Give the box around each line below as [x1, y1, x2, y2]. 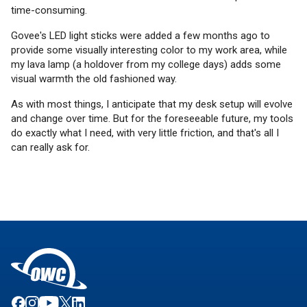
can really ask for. [11, 140, 90, 153]
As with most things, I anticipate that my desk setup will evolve [11, 97, 293, 110]
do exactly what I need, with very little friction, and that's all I [11, 126, 279, 139]
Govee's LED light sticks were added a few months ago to [11, 29, 270, 42]
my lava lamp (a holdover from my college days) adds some [11, 58, 281, 71]
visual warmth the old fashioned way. [11, 72, 177, 85]
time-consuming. [11, 3, 87, 16]
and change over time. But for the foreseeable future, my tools [11, 112, 293, 125]
